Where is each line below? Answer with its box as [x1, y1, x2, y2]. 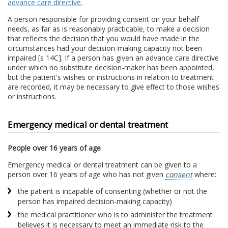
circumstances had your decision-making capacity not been [8, 43, 202, 53]
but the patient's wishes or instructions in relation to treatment [8, 72, 214, 82]
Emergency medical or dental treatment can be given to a [8, 160, 197, 170]
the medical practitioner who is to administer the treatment [18, 210, 213, 220]
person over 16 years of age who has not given [8, 169, 165, 180]
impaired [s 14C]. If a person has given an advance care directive [8, 53, 219, 63]
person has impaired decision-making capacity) [18, 196, 172, 207]
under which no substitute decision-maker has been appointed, [8, 63, 214, 73]
